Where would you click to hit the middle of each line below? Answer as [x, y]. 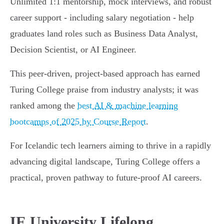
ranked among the [44, 106]
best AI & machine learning [128, 106]
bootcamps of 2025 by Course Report [78, 122]
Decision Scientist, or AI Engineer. [73, 50]
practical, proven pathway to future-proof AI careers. [106, 178]
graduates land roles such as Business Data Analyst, [104, 34]
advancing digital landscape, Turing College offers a [105, 162]
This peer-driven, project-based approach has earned [105, 74]
